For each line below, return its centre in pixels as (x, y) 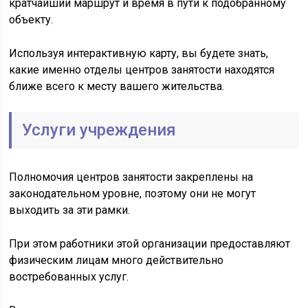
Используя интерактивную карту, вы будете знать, (139, 53)
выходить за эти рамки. (70, 210)
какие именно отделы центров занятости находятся (142, 70)
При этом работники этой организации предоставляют (150, 244)
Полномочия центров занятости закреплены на (131, 177)
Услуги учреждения (99, 130)
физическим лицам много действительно (117, 260)
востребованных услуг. (69, 277)
